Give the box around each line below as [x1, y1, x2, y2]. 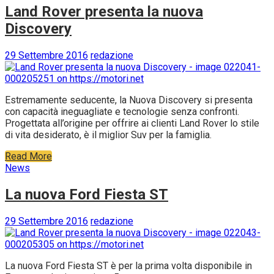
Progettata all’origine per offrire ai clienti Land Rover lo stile [5, 117, 259, 129]
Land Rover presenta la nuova [5, 2, 203, 20]
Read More [5, 150, 52, 162]
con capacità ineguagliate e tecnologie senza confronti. [5, 105, 239, 117]
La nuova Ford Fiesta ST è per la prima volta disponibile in [5, 259, 252, 272]
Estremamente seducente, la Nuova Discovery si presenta [5, 94, 253, 106]
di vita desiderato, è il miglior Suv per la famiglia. [5, 128, 212, 141]
